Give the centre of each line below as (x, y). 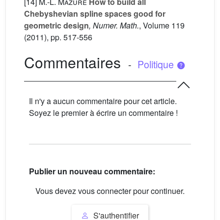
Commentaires (72, 62)
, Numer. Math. (114, 25)
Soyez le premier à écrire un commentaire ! (103, 113)
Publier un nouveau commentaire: (92, 171)
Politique (157, 64)
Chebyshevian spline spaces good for (95, 14)
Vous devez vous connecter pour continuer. (110, 191)
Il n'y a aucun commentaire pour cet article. (103, 101)
